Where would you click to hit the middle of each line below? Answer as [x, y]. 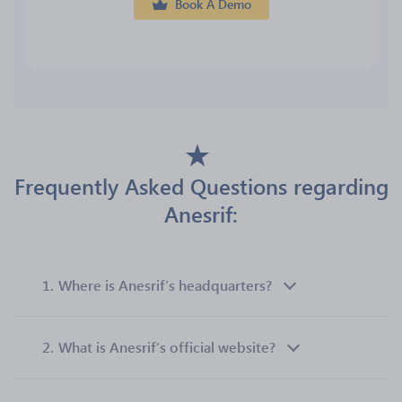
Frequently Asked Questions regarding [201, 186]
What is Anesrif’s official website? [167, 347]
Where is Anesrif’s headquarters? [165, 285]
